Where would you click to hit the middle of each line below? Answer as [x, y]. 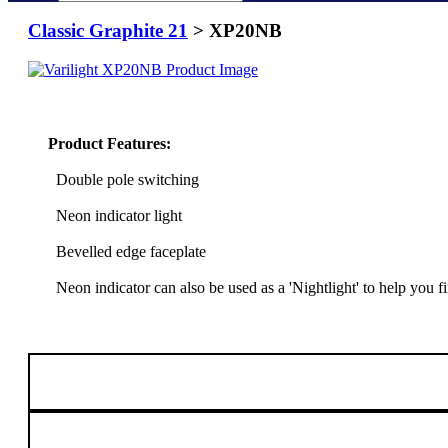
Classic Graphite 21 [108, 31]
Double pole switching [123, 179]
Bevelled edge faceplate [127, 251]
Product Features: [109, 143]
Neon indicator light [115, 215]
